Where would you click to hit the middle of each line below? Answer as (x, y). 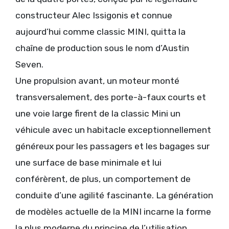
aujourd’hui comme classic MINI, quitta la (100, 32)
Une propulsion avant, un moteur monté (97, 81)
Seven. (29, 65)
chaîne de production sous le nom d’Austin (102, 48)
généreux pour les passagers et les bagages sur (112, 146)
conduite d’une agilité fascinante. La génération (114, 196)
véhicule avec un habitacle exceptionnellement (113, 130)
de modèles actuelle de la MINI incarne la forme (113, 212)
